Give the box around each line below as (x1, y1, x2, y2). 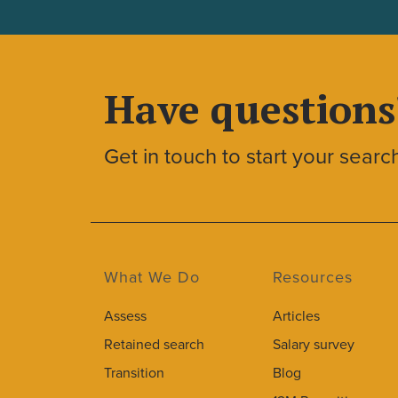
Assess (104, 307, 147, 325)
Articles (273, 307, 320, 325)
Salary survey (273, 336, 354, 354)
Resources (273, 267, 353, 287)
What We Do (104, 267, 200, 287)
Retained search (104, 336, 204, 354)
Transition (104, 364, 164, 382)
